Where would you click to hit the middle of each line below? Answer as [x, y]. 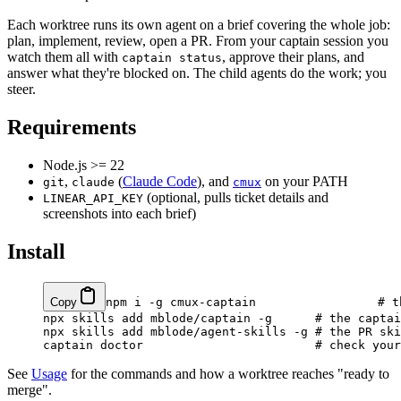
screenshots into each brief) [119, 213]
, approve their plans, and [293, 56]
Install [36, 251]
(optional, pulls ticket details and [236, 197]
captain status [172, 57]
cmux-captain [209, 302]
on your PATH [305, 181]
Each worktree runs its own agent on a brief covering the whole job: [199, 24]
